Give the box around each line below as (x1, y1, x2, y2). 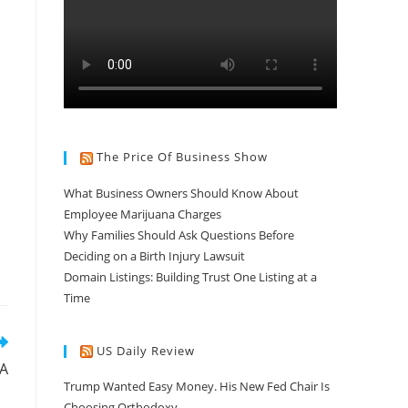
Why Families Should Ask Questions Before (64, 226, 294, 243)
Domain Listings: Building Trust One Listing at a (64, 268, 317, 285)
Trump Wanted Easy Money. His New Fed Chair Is (64, 378, 330, 395)
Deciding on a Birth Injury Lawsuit (64, 247, 245, 264)
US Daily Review (97, 342, 195, 359)
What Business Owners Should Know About (64, 184, 299, 201)
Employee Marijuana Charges (64, 205, 221, 222)
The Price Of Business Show (97, 148, 268, 166)
